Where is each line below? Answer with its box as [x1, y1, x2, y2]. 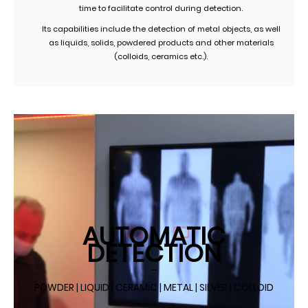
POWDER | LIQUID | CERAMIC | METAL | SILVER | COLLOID [34, 280, 274, 294]
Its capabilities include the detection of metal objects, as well [41, 23, 280, 34]
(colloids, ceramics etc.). [114, 50, 208, 62]
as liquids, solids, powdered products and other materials [48, 36, 274, 48]
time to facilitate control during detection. [79, 2, 243, 14]
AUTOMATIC [82, 218, 225, 254]
